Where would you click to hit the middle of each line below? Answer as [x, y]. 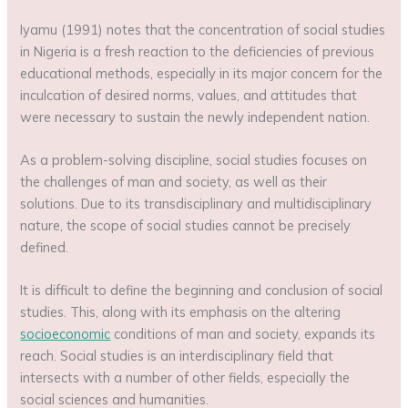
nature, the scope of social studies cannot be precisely [186, 226]
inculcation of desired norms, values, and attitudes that [189, 95]
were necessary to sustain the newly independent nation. [195, 117]
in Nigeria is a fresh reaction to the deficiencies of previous [198, 51]
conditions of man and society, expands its [243, 334]
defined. [45, 248]
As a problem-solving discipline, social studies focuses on [194, 160]
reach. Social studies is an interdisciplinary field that [177, 356]
